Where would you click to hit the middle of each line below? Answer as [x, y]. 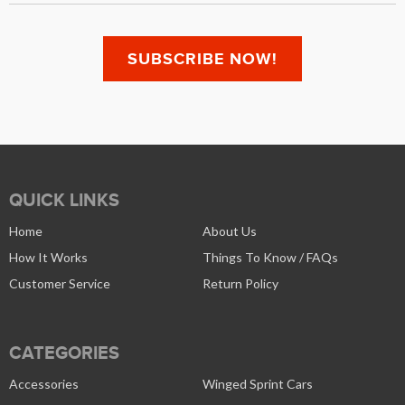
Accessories [44, 384]
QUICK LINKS [64, 200]
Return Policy [240, 283]
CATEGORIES [64, 353]
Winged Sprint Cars [258, 384]
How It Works [48, 257]
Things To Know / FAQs [270, 257]
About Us [230, 231]
